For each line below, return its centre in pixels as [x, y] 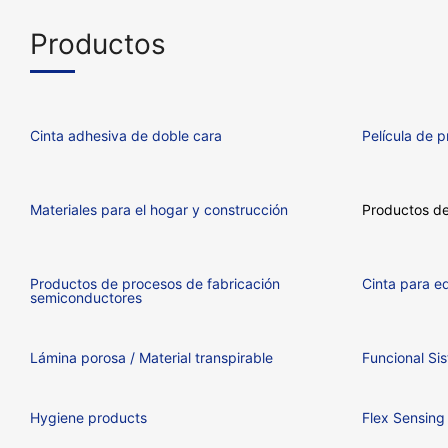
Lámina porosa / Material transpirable [151, 357]
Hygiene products [88, 417]
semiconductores [85, 297]
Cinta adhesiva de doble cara [125, 135]
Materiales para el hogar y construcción [158, 209]
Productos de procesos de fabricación [154, 283]
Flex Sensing [403, 417]
